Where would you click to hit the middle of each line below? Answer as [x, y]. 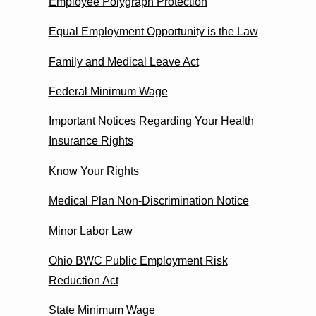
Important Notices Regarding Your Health [151, 121]
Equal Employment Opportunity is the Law [153, 32]
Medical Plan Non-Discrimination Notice [148, 201]
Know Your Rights [93, 171]
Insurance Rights [91, 141]
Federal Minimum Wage [108, 92]
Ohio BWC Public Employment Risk [138, 261]
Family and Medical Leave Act [123, 61]
